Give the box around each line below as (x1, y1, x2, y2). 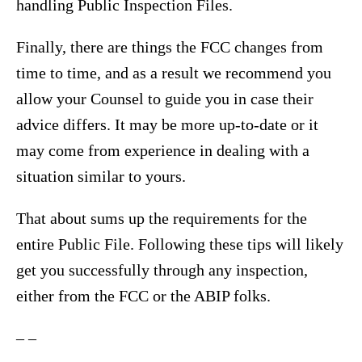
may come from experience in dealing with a (16, 141, 309, 160)
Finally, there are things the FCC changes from (16, 38, 323, 57)
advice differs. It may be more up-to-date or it (16, 116, 318, 134)
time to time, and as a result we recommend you (16, 64, 331, 82)
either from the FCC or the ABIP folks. (16, 287, 271, 305)
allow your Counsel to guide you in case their (16, 90, 314, 108)
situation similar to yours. (16, 167, 186, 186)
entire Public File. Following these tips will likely (16, 235, 343, 254)
